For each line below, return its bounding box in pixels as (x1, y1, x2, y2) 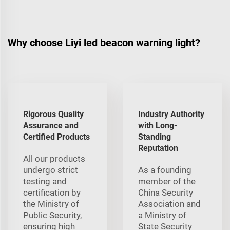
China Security (138, 187, 193, 198)
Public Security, (23, 209, 82, 220)
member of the (138, 176, 196, 186)
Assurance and (23, 120, 79, 130)
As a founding (138, 164, 191, 175)
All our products (23, 153, 85, 164)
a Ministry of (138, 209, 186, 220)
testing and (23, 176, 67, 186)
